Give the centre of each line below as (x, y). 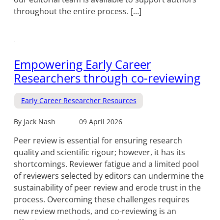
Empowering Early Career (82, 64)
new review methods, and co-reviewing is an (95, 211)
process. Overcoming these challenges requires (102, 200)
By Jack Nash (35, 122)
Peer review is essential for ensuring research (98, 141)
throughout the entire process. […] (78, 11)
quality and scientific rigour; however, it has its (99, 152)
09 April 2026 (101, 122)
